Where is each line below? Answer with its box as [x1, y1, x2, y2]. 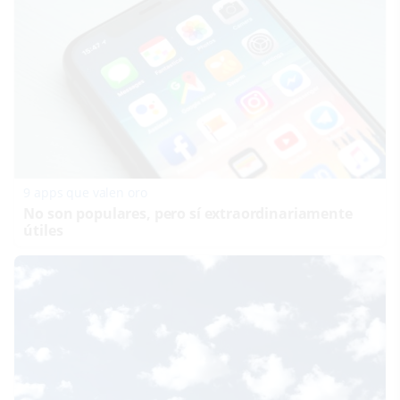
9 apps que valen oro [23, 183, 147, 201]
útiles [23, 220, 63, 240]
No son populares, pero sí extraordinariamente [23, 203, 353, 223]
